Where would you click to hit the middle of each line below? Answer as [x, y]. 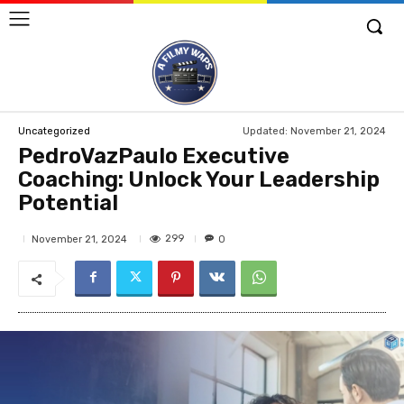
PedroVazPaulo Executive [154, 156]
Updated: [265, 131]
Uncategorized [54, 132]
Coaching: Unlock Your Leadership [199, 180]
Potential [68, 203]
